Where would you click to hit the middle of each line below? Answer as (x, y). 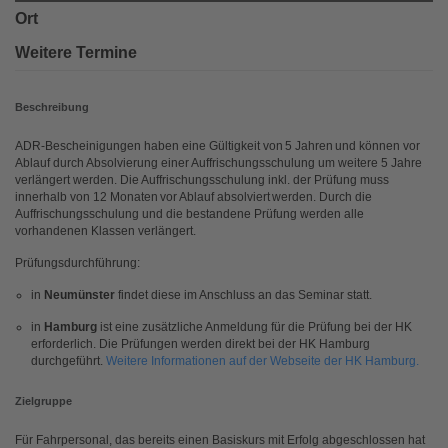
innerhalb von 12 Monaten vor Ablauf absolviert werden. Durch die (193, 196)
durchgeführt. (67, 360)
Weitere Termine (76, 52)
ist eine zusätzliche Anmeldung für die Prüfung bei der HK (256, 326)
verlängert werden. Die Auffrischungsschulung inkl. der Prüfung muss (202, 179)
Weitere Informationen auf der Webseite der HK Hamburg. (261, 360)
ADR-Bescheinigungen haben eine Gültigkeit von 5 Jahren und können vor (217, 145)
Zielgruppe (43, 400)
